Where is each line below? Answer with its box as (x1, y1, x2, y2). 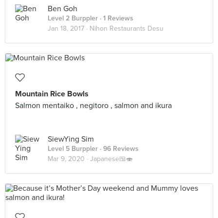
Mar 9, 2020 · (48, 155, 90, 163)
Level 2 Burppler (48, 14, 98, 22)
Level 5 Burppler (48, 145, 98, 153)
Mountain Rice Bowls (15, 89, 89, 99)
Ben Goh (48, 4, 77, 14)
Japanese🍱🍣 (90, 155, 133, 163)
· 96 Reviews (98, 145, 139, 153)
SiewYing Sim (48, 134, 94, 144)
